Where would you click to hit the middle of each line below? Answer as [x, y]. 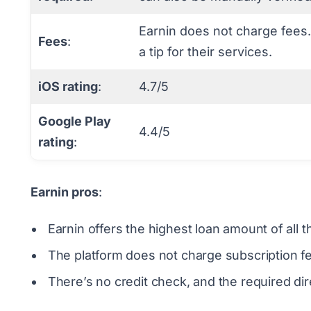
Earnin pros [65, 192]
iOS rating [68, 86]
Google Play [75, 121]
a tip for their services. [205, 52]
